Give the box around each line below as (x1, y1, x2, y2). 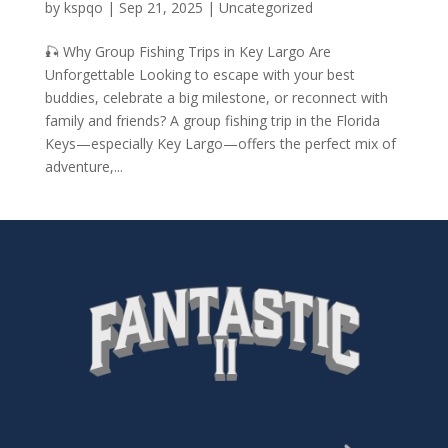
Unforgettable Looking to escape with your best (44, 65, 355, 85)
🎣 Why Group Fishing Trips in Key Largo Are (44, 42, 331, 62)
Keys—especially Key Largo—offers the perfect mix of (44, 134, 396, 154)
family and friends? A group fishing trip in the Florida (44, 111, 380, 131)
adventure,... (44, 157, 123, 177)
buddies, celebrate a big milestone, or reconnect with (44, 88, 388, 108)
